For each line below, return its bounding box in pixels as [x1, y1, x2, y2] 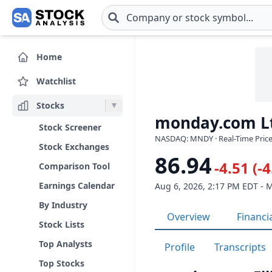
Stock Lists [39, 219, 84, 230]
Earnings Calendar [39, 180, 115, 191]
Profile [165, 240, 195, 254]
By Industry [39, 199, 87, 211]
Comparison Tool [39, 160, 110, 172]
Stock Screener [39, 121, 101, 133]
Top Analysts [39, 238, 92, 250]
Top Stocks [39, 257, 84, 269]
